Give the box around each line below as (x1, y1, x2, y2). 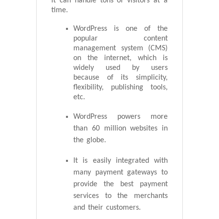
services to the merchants (73, 192, 168, 200)
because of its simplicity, (73, 74, 168, 82)
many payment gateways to (73, 169, 168, 177)
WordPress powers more (73, 113, 168, 121)
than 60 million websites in (73, 125, 168, 133)
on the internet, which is (73, 54, 168, 63)
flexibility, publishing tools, (73, 84, 168, 92)
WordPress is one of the (73, 25, 168, 33)
